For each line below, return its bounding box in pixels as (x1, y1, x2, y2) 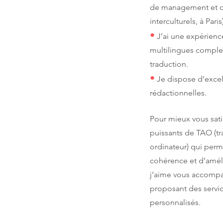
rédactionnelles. (150, 88, 207, 98)
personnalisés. (150, 198, 203, 207)
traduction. (150, 59, 188, 69)
